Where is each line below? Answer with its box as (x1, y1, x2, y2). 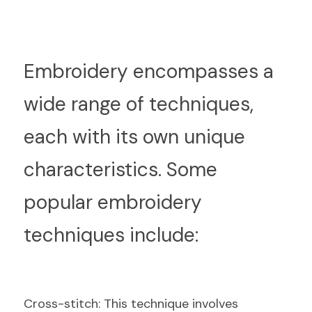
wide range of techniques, (24, 91, 253, 117)
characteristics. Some (24, 157, 217, 182)
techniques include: (24, 222, 198, 248)
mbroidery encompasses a (35, 58, 274, 84)
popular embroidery (24, 189, 202, 215)
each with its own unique (24, 124, 245, 150)
